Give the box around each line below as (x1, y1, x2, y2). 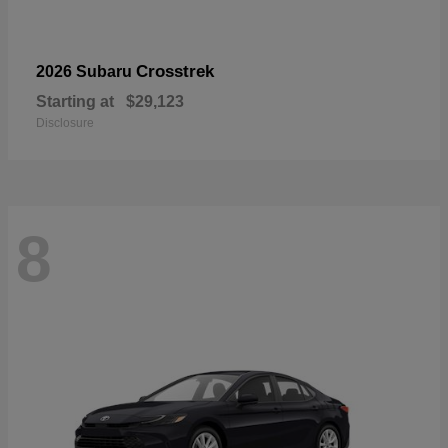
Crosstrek (136, 62, 214, 82)
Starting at (36, 93, 114, 111)
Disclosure (36, 116, 94, 131)
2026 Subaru (36, 63, 136, 81)
